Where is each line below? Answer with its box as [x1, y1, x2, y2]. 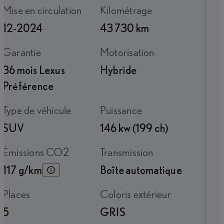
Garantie [11, 45, 41, 59]
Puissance [106, 103, 142, 117]
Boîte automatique [100, 163, 182, 177]
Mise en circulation [11, 3, 82, 17]
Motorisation [109, 45, 154, 59]
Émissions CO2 [8, 145, 69, 159]
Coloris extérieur [108, 187, 171, 201]
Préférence [2, 79, 54, 93]
